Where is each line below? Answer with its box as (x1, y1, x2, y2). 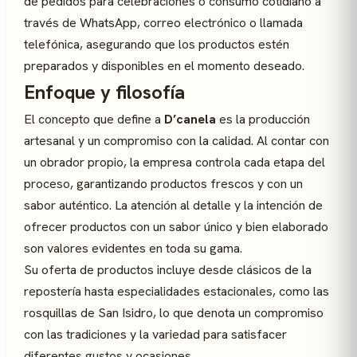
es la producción (216, 111, 310, 127)
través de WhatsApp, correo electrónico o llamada (24, 14, 303, 31)
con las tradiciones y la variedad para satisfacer (24, 326, 287, 343)
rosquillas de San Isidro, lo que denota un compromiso (24, 304, 324, 321)
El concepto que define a (24, 111, 164, 127)
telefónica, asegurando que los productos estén (24, 36, 289, 53)
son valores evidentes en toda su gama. (24, 240, 242, 257)
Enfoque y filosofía (24, 80, 185, 104)
